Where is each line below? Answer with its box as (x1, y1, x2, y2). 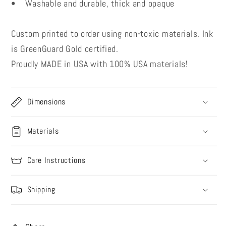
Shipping (27, 185, 55, 195)
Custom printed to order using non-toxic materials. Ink (11, 28, 213, 40)
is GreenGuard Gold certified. (11, 43, 119, 55)
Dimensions (27, 96, 66, 107)
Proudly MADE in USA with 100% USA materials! (11, 58, 188, 70)
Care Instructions (27, 155, 86, 165)
